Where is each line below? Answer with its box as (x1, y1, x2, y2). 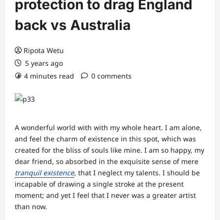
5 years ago (23, 58, 63, 68)
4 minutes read (24, 71, 74, 81)
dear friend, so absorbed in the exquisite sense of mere (15, 157, 198, 166)
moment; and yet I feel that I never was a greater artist (15, 191, 196, 200)
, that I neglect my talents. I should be (74, 168, 200, 177)
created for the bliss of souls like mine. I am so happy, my (15, 145, 204, 155)
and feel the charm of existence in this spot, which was (15, 134, 196, 143)
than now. (15, 202, 47, 211)
